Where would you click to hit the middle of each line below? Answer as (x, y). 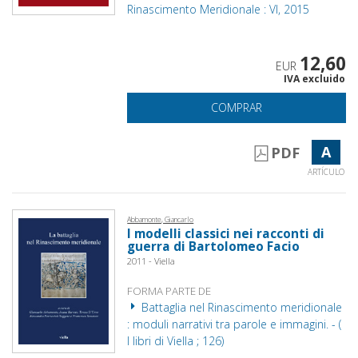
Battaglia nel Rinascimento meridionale (241, 307)
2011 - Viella (151, 261)
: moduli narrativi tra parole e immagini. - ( (235, 324)
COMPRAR (237, 107)
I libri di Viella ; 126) (176, 340)
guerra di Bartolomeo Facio (214, 246)
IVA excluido (314, 78)
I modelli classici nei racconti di (226, 233)
